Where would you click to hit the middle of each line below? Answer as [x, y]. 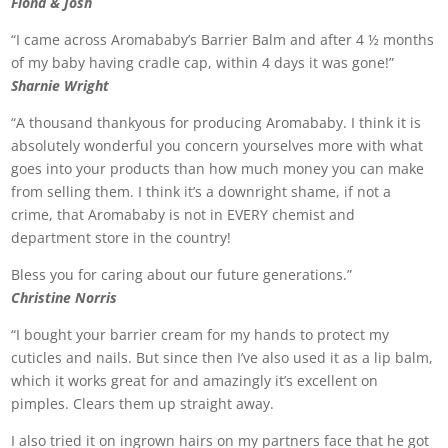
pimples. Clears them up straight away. [143, 403]
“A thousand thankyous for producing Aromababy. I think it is [216, 122]
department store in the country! [121, 237]
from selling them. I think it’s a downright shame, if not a [201, 191]
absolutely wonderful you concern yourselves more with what [217, 145]
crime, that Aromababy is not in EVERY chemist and [183, 214]
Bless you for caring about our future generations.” [182, 274]
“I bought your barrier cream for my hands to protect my [200, 334]
